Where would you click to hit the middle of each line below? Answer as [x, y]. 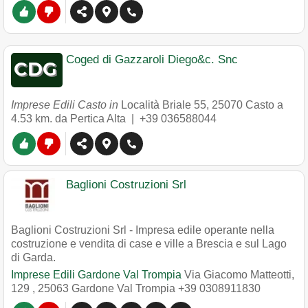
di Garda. [33, 257]
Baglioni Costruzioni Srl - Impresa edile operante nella [143, 230]
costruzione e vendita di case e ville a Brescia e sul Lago [149, 244]
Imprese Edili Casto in [66, 105]
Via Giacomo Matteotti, [239, 275]
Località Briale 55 [164, 105]
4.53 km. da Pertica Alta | [75, 119]
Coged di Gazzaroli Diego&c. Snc [152, 59]
